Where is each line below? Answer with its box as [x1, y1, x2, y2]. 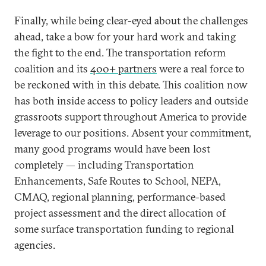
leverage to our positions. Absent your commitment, [14, 125, 251, 140]
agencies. [14, 237, 55, 252]
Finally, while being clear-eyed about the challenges [14, 13, 248, 27]
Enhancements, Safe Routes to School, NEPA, [14, 173, 221, 188]
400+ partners [90, 61, 157, 75]
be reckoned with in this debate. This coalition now [14, 77, 248, 91]
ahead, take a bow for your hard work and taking [14, 29, 236, 43]
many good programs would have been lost [14, 141, 210, 156]
